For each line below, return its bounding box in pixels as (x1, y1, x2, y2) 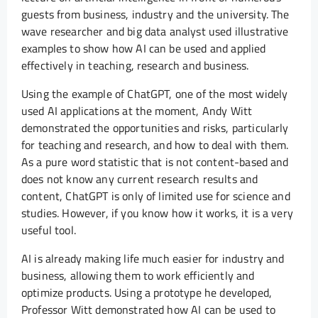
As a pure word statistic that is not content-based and (21, 153, 289, 171)
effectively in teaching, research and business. (21, 57, 249, 75)
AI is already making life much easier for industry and (21, 250, 285, 268)
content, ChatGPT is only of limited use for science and (21, 187, 290, 205)
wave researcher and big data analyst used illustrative (21, 23, 289, 40)
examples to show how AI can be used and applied (21, 40, 266, 57)
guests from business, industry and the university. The (21, 6, 290, 23)
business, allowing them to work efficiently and (21, 267, 255, 285)
